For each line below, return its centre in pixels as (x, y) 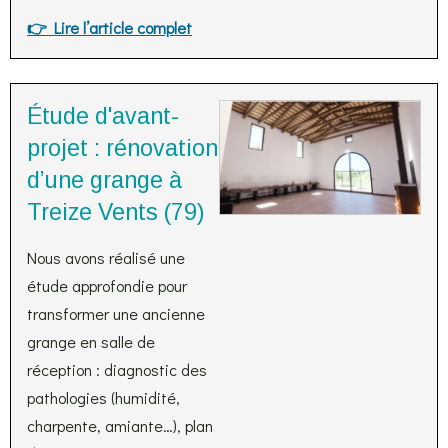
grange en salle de (91, 341)
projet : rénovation (122, 148)
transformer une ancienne (116, 313)
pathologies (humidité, (103, 397)
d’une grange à (104, 180)
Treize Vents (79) (116, 212)
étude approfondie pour (107, 285)
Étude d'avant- (103, 116)
